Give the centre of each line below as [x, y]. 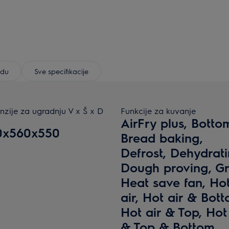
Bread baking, [162, 138]
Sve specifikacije [61, 71]
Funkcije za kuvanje [158, 111]
